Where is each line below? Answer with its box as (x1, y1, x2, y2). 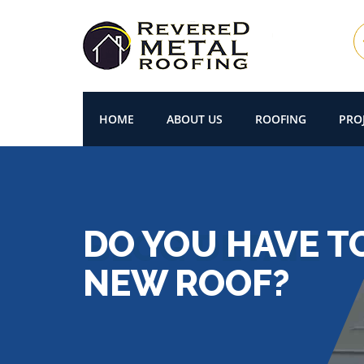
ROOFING (255, 111, 306, 127)
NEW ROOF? (83, 262, 290, 304)
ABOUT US (167, 111, 223, 127)
